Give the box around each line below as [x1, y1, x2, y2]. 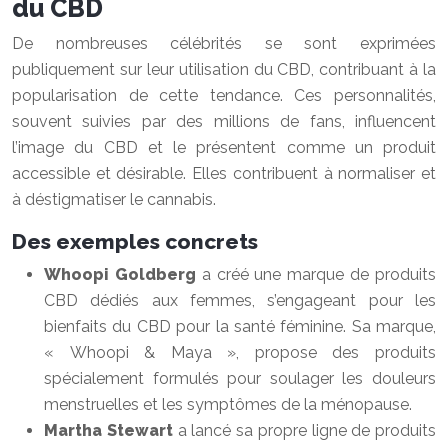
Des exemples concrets [12, 229, 258, 254]
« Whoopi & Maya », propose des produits [44, 343, 436, 362]
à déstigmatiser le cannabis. [12, 190, 216, 209]
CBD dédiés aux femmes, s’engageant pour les [44, 291, 436, 310]
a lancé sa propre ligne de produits [177, 421, 436, 440]
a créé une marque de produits [201, 265, 437, 284]
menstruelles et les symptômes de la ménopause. [44, 395, 412, 414]
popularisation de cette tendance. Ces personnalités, [12, 86, 436, 105]
